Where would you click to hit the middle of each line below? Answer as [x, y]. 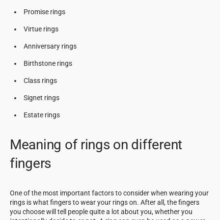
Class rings [41, 80]
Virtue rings [41, 29]
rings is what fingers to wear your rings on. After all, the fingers [105, 202]
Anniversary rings [51, 46]
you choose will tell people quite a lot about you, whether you [101, 211]
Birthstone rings [49, 63]
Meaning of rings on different [96, 144]
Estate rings [42, 115]
